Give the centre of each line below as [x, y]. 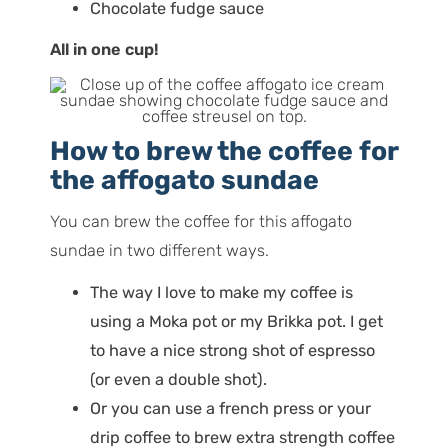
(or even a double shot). [178, 379]
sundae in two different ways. [159, 251]
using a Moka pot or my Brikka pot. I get [236, 321]
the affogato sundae [184, 179]
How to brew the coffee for [223, 150]
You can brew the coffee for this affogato [200, 222]
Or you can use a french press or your [230, 408]
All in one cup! [104, 50]
